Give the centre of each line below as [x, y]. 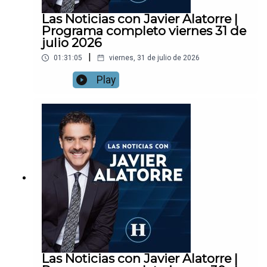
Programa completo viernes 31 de [144, 31]
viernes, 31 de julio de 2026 [154, 58]
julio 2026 [72, 43]
